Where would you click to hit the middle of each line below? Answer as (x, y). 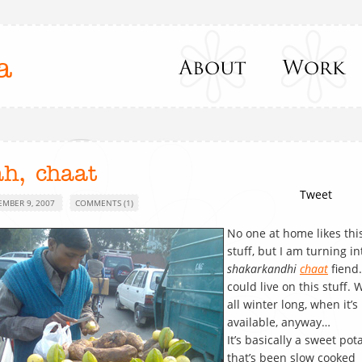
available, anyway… (279, 322)
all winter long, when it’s (293, 304)
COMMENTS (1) (104, 203)
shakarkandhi (263, 269)
